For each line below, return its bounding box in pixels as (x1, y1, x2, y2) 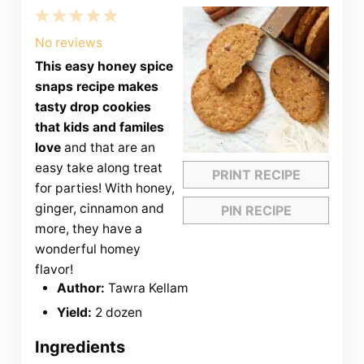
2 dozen (95, 305, 143, 321)
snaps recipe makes (34, 79, 158, 95)
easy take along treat (34, 160, 162, 176)
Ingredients (34, 336, 125, 357)
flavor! (34, 262, 73, 278)
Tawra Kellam (108, 280, 189, 297)
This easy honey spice (34, 58, 173, 75)
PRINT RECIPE (211, 167, 301, 184)
